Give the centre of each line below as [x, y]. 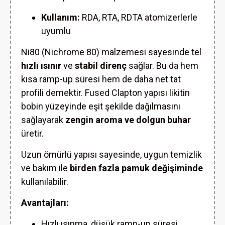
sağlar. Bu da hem [162, 66]
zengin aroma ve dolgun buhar [128, 120]
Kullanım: [61, 17]
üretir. [32, 133]
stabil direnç [101, 66]
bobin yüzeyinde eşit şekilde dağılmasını [101, 106]
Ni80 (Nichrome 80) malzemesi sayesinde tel [111, 52]
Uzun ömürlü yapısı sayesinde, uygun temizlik [111, 154]
